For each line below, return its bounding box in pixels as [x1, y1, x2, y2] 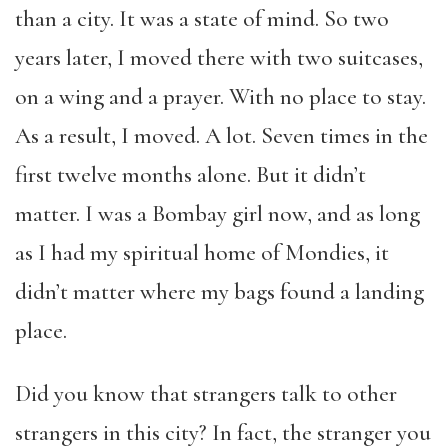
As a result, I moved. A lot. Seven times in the [15, 122, 428, 150]
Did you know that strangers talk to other [15, 380, 397, 408]
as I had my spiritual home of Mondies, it [15, 239, 389, 267]
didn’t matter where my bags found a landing [15, 278, 424, 306]
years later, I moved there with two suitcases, [15, 44, 423, 72]
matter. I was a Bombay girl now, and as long [15, 200, 420, 228]
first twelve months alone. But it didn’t [15, 161, 366, 189]
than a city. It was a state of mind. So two [15, 5, 389, 33]
